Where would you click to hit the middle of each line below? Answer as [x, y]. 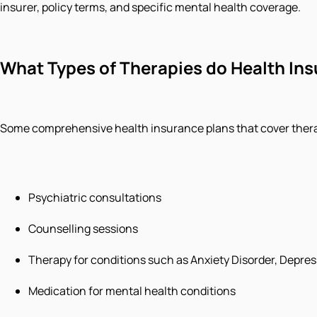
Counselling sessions [83, 228]
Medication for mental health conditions [132, 290]
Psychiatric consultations [95, 197]
